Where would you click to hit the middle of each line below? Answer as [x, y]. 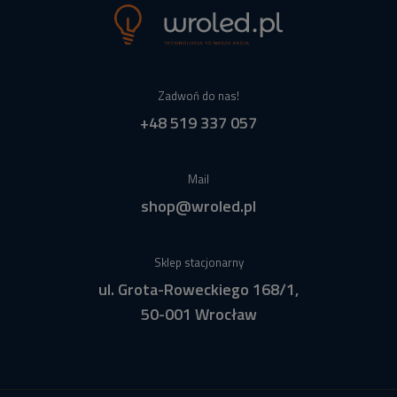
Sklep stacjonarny [198, 262]
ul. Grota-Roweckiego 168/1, [198, 289]
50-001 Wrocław [198, 314]
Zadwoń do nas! [198, 95]
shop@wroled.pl [198, 206]
